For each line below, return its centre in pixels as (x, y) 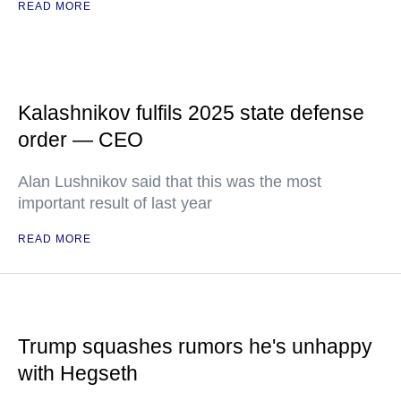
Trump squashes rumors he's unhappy (195, 346)
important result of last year (115, 203)
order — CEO (81, 140)
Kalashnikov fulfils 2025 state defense (191, 113)
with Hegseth (78, 373)
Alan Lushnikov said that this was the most (170, 182)
